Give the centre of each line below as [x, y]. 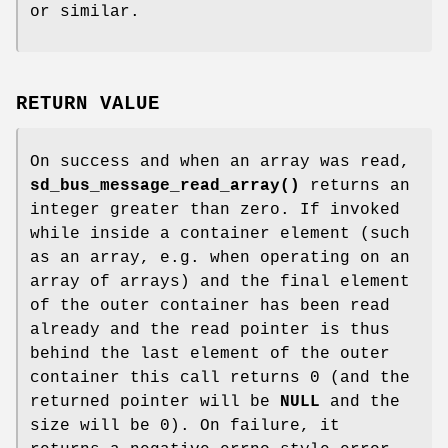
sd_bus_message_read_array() [165, 186]
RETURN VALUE [88, 104]
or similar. [85, 11]
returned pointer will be [155, 402]
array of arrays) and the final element [220, 282]
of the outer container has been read [210, 306]
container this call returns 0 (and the [220, 378]
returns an [355, 186]
